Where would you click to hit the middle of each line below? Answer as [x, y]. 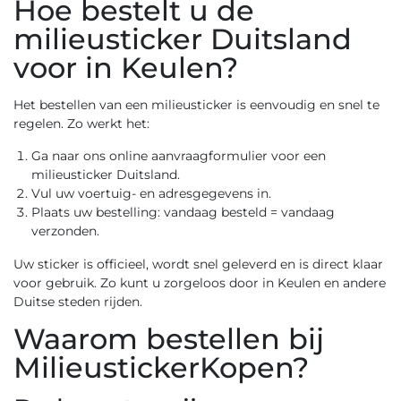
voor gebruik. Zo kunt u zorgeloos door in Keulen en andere [200, 283]
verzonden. [65, 231]
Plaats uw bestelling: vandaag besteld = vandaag [183, 212]
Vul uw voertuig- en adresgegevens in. [151, 193]
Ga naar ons [70, 156]
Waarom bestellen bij [169, 339]
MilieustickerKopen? [161, 367]
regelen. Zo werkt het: [81, 124]
